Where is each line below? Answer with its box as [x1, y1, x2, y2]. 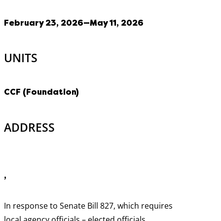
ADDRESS [4, 119, 55, 135]
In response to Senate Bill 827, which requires [4, 200, 173, 211]
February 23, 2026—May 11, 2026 [4, 18, 144, 28]
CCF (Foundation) [4, 87, 79, 97]
